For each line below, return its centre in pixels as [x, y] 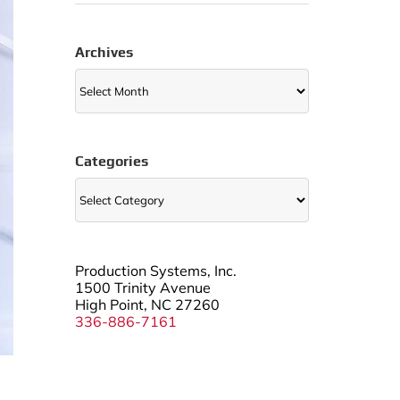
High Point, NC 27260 [147, 305]
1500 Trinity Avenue [142, 288]
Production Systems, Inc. [155, 271]
